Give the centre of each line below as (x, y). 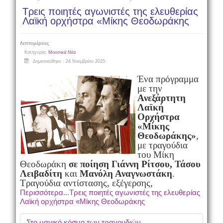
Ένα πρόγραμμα (168, 79)
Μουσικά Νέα (62, 52)
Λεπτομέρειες (34, 43)
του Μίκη (156, 155)
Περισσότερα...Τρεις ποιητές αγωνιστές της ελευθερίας (110, 192)
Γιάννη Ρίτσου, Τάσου (156, 164)
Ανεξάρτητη (161, 98)
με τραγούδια (162, 145)
